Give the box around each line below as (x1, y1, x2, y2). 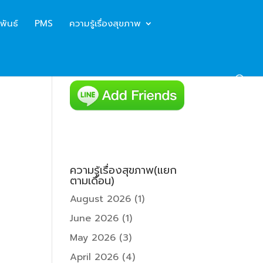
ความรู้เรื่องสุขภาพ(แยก (70, 162, 177, 179)
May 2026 (70, 231, 116, 245)
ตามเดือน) (70, 173, 115, 190)
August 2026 (70, 192, 131, 207)
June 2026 (70, 211, 119, 226)
